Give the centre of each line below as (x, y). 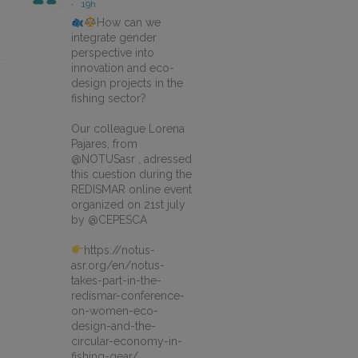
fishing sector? (109, 98)
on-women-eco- (115, 311)
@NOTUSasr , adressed (131, 159)
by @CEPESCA (109, 220)
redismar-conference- (128, 296)
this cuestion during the (131, 174)
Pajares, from (104, 144)
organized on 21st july (128, 205)
